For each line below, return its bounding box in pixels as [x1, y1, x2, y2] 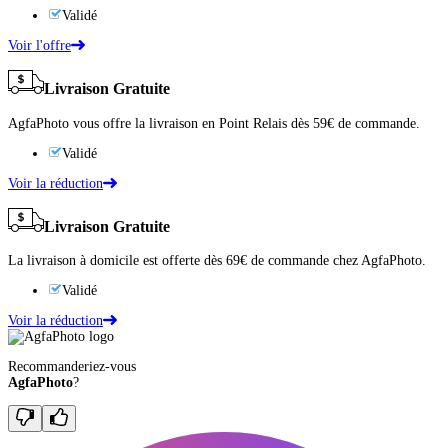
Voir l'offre [8, 37, 71, 53]
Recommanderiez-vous [8, 359, 136, 375]
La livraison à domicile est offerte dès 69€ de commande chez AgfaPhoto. [8, 253, 426, 269]
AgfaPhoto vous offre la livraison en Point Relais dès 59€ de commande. [8, 115, 420, 131]
